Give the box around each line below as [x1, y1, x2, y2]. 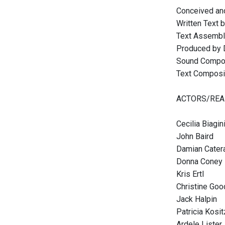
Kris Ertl [176, 169, 204, 179]
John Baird [176, 132, 213, 141]
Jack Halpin [176, 194, 217, 204]
